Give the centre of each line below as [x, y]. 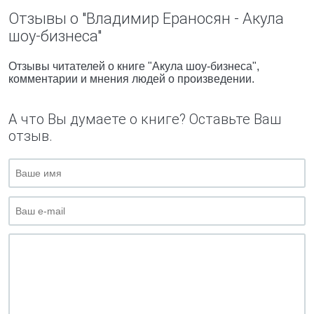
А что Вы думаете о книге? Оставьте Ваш [145, 119]
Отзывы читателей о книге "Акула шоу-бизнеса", [134, 66]
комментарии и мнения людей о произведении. [131, 79]
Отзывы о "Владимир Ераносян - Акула [146, 19]
